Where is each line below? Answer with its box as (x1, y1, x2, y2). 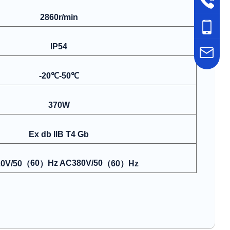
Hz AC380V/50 (48, 159, 103, 168)
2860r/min (40, 12, 78, 22)
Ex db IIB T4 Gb (29, 129, 89, 139)
